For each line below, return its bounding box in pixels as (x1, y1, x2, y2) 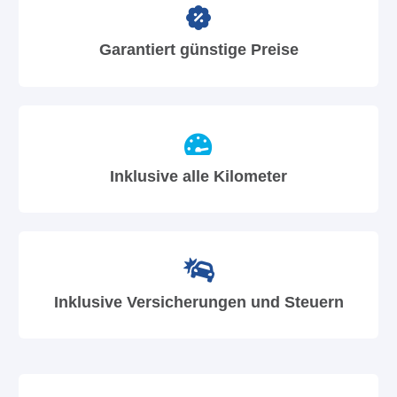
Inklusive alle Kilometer (110, 166, 287, 185)
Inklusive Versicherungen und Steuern (53, 292, 344, 312)
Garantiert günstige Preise (98, 40, 299, 59)
